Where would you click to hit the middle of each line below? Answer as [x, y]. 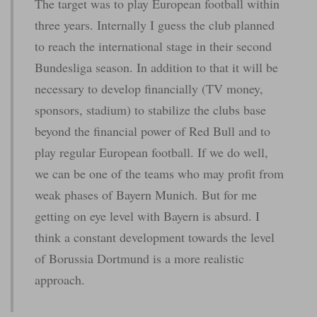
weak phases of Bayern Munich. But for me [146, 195]
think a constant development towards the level [155, 237]
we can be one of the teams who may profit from [159, 174]
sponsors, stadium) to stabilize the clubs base [150, 110]
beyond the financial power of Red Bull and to [152, 131]
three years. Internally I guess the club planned [155, 25]
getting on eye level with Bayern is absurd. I [147, 216]
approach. [60, 280]
